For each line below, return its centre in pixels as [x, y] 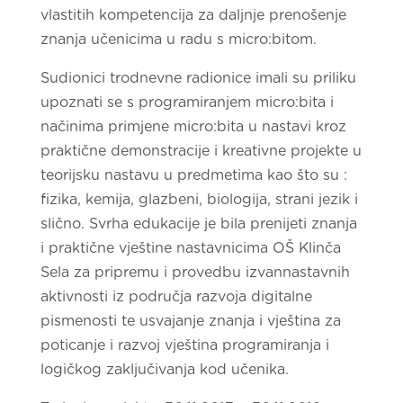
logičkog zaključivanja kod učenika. [164, 369]
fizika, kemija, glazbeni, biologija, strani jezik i [199, 199]
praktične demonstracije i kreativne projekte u [201, 151]
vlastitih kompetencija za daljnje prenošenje [193, 15]
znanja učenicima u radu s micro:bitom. [178, 39]
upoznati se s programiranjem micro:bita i [187, 102]
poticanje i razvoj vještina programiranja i [184, 345]
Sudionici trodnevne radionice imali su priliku [198, 78]
